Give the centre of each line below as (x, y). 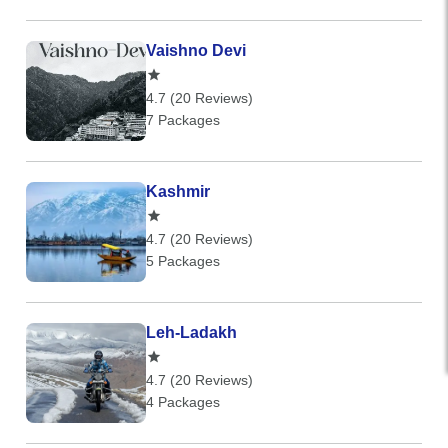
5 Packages (183, 261)
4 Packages (183, 402)
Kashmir (178, 191)
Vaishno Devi (196, 50)
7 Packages (183, 120)
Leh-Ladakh (191, 332)
